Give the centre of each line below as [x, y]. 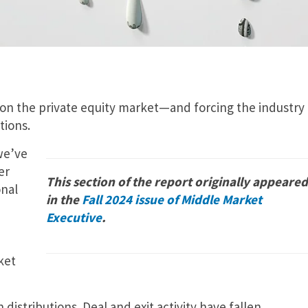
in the [64, 199]
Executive [74, 217]
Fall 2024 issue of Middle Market [172, 199]
